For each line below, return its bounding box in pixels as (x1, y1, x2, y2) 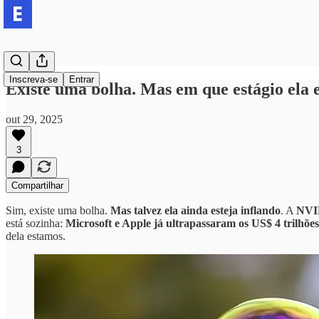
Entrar (69, 74, 94, 85)
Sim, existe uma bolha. (6, 204, 110, 216)
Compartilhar (11, 179, 63, 191)
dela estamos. (6, 229, 66, 242)
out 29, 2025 (6, 113, 63, 125)
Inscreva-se (9, 74, 58, 85)
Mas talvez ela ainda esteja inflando (110, 204, 281, 216)
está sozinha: (6, 216, 66, 229)
